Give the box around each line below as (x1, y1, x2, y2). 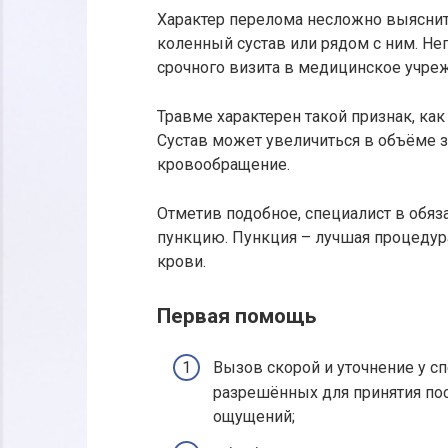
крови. (157, 251, 206, 271)
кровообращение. (157, 154, 290, 174)
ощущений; (213, 407, 295, 427)
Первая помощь (157, 304, 316, 329)
